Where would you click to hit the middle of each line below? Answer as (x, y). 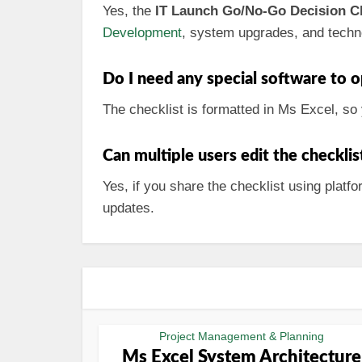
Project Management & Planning (241, 336)
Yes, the (129, 11)
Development (142, 33)
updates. (128, 208)
